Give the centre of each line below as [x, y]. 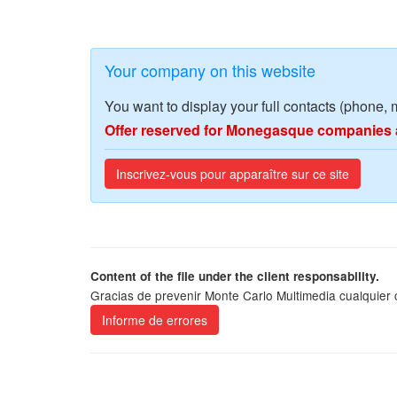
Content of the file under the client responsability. [235, 276]
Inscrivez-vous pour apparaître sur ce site [233, 174]
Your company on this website [210, 70]
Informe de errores [155, 320]
